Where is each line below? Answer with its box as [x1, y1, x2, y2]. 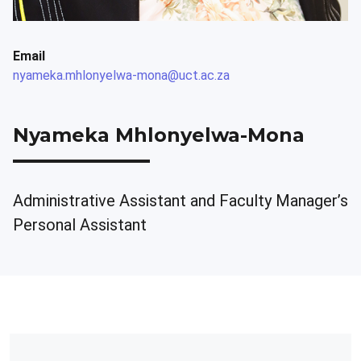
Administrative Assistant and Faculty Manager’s [13, 191, 348, 210]
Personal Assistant [13, 215, 147, 234]
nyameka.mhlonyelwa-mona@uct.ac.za [13, 68, 230, 83]
